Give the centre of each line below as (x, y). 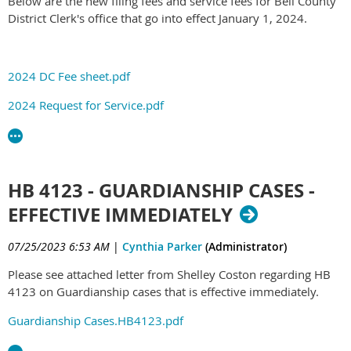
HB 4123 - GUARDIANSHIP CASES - (161, 190)
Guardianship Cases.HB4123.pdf (96, 320)
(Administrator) (244, 246)
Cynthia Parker (162, 246)
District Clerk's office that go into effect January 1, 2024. (157, 18)
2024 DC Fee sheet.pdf (69, 76)
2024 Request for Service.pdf (86, 105)
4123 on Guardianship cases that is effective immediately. (163, 291)
